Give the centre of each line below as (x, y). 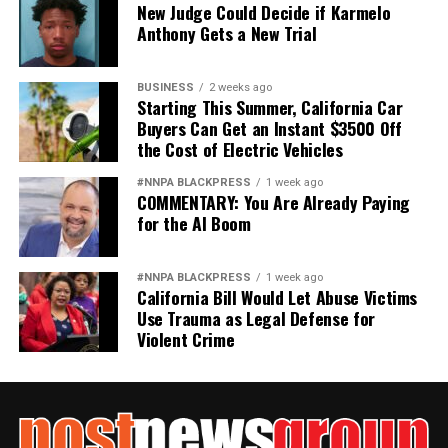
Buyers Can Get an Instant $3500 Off (269, 127)
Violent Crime (185, 338)
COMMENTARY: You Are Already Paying (273, 201)
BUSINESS (165, 87)
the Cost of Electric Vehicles (239, 148)
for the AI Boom (193, 222)
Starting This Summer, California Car (269, 106)
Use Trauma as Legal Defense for (255, 317)
